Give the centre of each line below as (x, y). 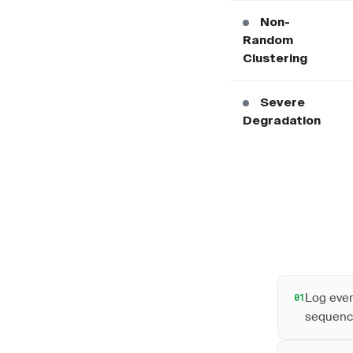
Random (268, 41)
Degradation (282, 121)
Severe (282, 103)
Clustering (275, 59)
